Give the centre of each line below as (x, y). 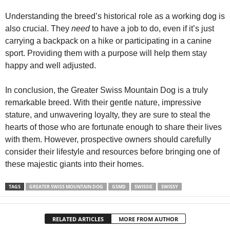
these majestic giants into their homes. (74, 164)
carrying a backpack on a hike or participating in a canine (108, 41)
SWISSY (170, 186)
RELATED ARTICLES (78, 219)
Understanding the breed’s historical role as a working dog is (115, 16)
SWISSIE (143, 186)
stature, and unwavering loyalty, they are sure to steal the (108, 114)
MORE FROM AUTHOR (148, 219)
